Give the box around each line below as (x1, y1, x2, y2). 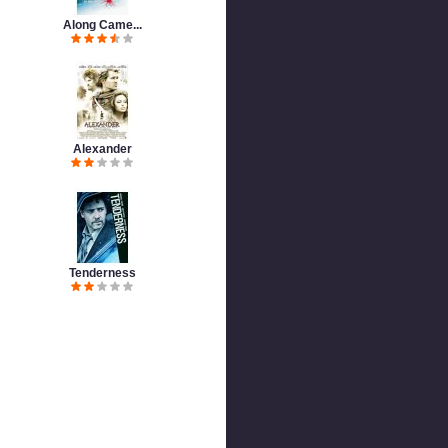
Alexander (72, 142, 132, 156)
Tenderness (68, 266, 136, 280)
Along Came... (62, 18, 142, 32)
